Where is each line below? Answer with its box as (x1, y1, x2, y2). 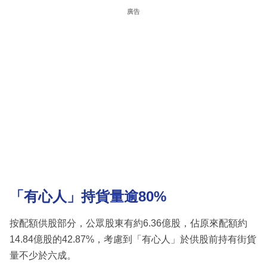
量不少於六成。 (10, 250, 76, 260)
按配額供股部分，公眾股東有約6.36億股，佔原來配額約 (10, 218, 247, 228)
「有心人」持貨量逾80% (10, 188, 166, 205)
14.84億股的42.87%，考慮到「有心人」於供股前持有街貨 (10, 234, 256, 244)
